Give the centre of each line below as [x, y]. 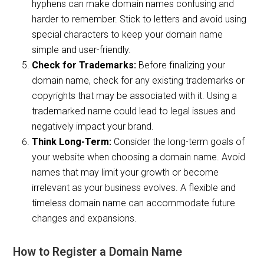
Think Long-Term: [72, 142]
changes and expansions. [85, 219]
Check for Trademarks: [84, 65]
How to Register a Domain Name [98, 252]
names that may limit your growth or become [126, 173]
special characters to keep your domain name [128, 35]
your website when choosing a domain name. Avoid [139, 157]
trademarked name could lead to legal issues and [134, 111]
